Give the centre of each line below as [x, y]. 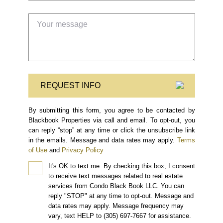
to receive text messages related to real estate [115, 176]
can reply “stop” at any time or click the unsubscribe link [111, 130]
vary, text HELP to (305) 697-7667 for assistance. [119, 216]
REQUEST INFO [70, 85]
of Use [38, 150]
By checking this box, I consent [148, 166]
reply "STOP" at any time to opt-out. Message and [121, 196]
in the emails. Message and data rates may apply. [101, 140]
